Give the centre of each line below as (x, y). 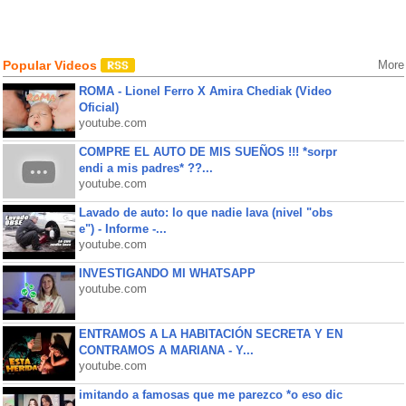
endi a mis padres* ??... (145, 168)
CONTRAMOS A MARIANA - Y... (166, 350)
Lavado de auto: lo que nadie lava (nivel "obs (205, 213)
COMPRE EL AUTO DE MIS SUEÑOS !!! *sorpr (208, 152)
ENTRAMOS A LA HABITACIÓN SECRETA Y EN (210, 334)
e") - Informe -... (122, 229)
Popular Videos (51, 65)
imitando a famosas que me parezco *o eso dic (210, 395)
